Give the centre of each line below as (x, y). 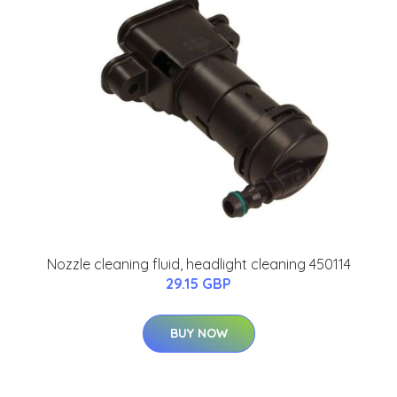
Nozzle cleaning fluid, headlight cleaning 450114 (198, 265)
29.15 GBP (198, 284)
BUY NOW (198, 334)
